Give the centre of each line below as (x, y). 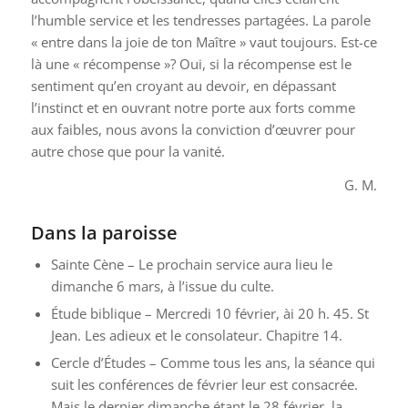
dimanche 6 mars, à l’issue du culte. (162, 286)
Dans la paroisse (104, 233)
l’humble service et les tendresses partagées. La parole (200, 20)
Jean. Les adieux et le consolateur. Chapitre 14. (196, 335)
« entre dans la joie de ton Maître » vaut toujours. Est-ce (204, 42)
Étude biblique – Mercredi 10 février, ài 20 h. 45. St (209, 313)
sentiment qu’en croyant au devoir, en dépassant (183, 86)
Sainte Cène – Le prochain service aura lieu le (191, 264)
